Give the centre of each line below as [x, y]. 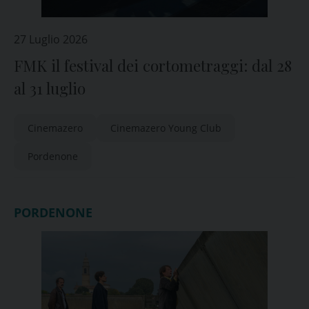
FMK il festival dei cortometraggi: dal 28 [153, 66]
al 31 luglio [50, 88]
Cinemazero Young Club [166, 128]
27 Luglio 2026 [51, 39]
